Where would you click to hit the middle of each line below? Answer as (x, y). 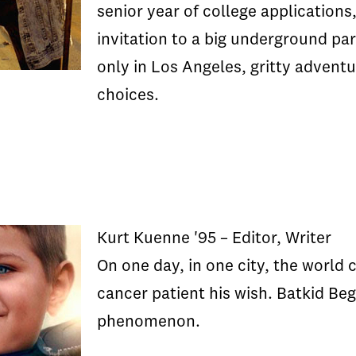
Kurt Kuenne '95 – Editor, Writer (214, 239)
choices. (128, 96)
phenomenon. (149, 322)
